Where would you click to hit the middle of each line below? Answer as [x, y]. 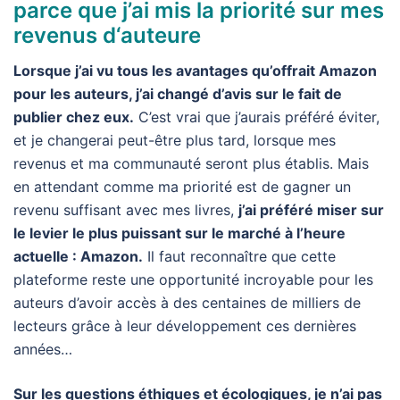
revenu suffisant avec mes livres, [126, 210]
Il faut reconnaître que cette [239, 257]
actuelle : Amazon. [78, 257]
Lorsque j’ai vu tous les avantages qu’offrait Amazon [195, 71]
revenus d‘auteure [107, 36]
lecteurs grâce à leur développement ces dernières [185, 326]
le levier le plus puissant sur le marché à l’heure [179, 233]
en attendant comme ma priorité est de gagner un [182, 187]
